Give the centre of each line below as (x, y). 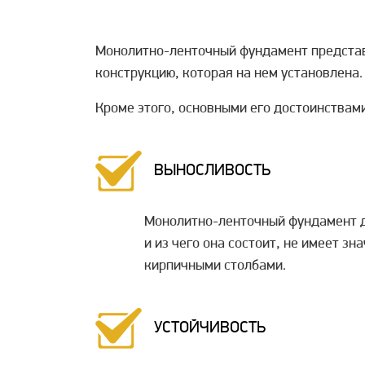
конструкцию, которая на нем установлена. (229, 74)
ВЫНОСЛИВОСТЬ (212, 172)
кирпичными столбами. (215, 266)
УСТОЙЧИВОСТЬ (210, 329)
